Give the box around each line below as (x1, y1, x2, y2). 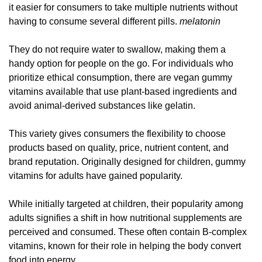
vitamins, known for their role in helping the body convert (9, 241, 241, 251)
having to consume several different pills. (9, 16, 180, 27)
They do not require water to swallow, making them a (9, 44, 226, 55)
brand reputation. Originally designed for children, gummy (9, 157, 246, 167)
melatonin (180, 16, 220, 27)
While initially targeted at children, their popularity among (9, 199, 243, 209)
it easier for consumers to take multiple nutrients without (9, 2, 237, 13)
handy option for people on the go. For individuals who (9, 58, 233, 69)
